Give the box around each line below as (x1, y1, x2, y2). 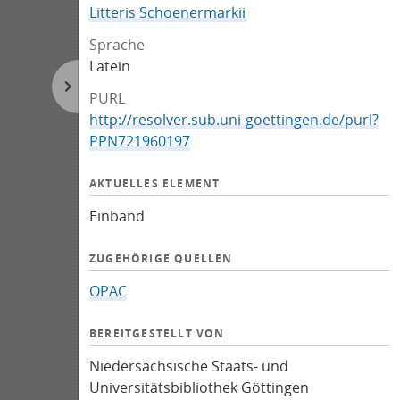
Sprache (89, 35, 145, 54)
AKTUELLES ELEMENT (89, 176, 221, 191)
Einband (89, 206, 145, 226)
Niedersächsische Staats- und (89, 356, 288, 376)
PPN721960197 (89, 131, 190, 151)
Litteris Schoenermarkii (89, 3, 246, 22)
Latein (89, 56, 130, 76)
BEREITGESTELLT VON (89, 326, 225, 341)
